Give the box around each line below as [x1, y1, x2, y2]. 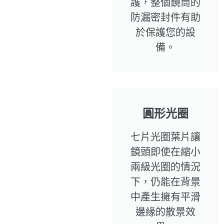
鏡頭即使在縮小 [130, 144, 200, 159]
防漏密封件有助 [130, 10, 200, 24]
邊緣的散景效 [135, 204, 195, 219]
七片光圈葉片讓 [130, 129, 200, 144]
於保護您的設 [135, 25, 195, 39]
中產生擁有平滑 [130, 189, 200, 204]
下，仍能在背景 [130, 174, 200, 189]
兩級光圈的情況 [130, 159, 200, 174]
